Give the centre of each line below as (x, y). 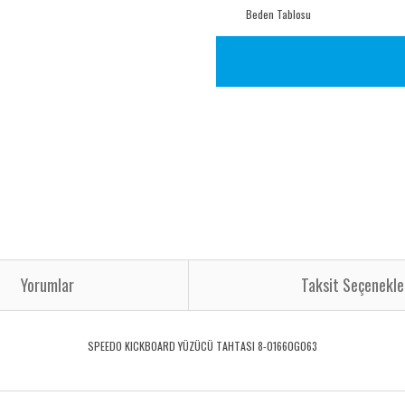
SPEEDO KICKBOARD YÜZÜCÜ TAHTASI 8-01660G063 (202, 345)
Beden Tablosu (278, 14)
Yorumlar (47, 284)
